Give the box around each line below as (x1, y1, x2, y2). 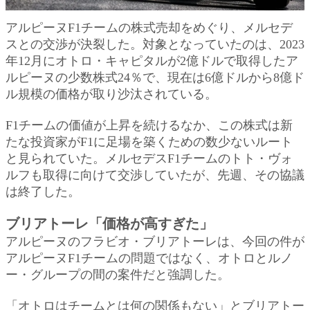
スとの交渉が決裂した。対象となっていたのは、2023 (6, 37, 304, 51)
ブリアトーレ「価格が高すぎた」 (6, 215, 213, 231)
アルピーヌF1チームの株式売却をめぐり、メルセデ (6, 20, 293, 35)
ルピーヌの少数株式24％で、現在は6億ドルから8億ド (6, 70, 304, 84)
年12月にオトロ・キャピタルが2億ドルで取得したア (6, 53, 298, 68)
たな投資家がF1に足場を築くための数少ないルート (6, 134, 293, 149)
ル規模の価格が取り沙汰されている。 (6, 86, 217, 101)
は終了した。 (6, 184, 80, 199)
